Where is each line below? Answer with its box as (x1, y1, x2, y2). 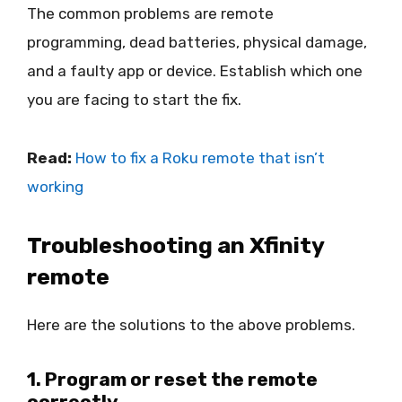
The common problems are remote (27, 4, 274, 23)
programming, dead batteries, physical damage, (27, 33, 367, 52)
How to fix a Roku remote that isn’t (75, 148, 325, 167)
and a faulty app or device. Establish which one (27, 62, 363, 81)
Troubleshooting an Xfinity (27, 232, 324, 259)
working (27, 177, 83, 196)
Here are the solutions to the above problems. (27, 316, 355, 335)
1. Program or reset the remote (27, 368, 318, 391)
